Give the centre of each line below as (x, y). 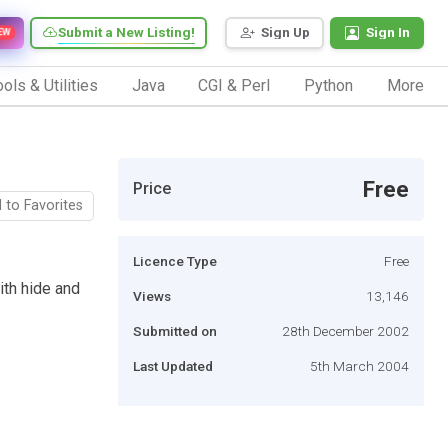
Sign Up (285, 32)
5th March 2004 (359, 365)
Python (329, 85)
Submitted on (175, 330)
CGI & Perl (234, 85)
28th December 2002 (345, 330)
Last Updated (173, 365)
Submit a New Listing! (126, 32)
